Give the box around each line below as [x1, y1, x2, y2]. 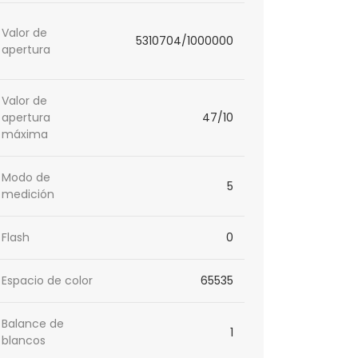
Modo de [2, 169, 51, 186]
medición [2, 186, 55, 203]
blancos [2, 332, 46, 349]
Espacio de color [2, 272, 93, 289]
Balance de [2, 316, 65, 332]
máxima [2, 126, 49, 143]
